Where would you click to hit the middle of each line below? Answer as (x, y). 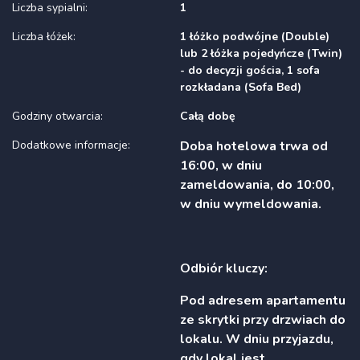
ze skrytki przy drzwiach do (263, 319)
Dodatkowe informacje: (71, 145)
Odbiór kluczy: (224, 268)
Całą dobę (208, 116)
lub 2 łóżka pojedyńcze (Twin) (261, 53)
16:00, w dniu (221, 165)
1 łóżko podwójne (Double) (255, 36)
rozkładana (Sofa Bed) (241, 87)
